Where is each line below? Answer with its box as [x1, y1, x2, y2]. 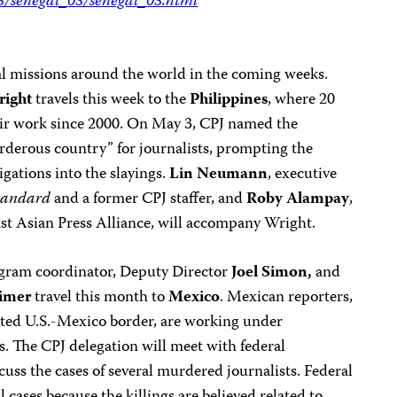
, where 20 [268, 87, 336, 113]
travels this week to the [32, 87, 191, 113]
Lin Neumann [169, 161, 269, 188]
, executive [268, 161, 338, 188]
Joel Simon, [231, 260, 313, 286]
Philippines [190, 87, 269, 113]
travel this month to [31, 284, 169, 311]
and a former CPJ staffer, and [51, 186, 247, 213]
